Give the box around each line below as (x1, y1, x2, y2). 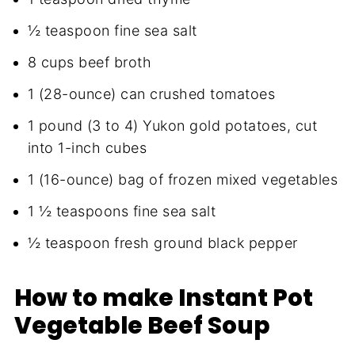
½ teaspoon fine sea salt (27, 21, 197, 39)
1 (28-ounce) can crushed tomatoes (27, 85, 276, 102)
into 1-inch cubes (27, 139, 147, 156)
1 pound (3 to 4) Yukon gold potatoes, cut (27, 116, 318, 134)
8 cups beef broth (27, 53, 152, 71)
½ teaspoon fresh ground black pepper (27, 234, 298, 251)
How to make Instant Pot (13, 281, 313, 314)
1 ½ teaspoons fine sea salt (27, 202, 216, 219)
